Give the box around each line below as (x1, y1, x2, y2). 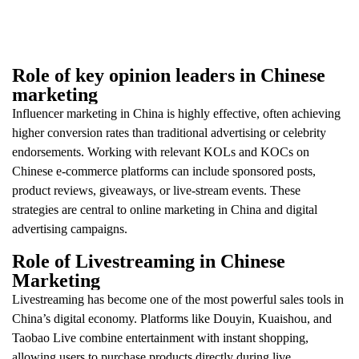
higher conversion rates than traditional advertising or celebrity (12, 125, 326, 139)
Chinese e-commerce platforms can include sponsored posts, (12, 163, 316, 178)
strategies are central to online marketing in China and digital (12, 202, 317, 216)
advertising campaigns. (12, 221, 127, 236)
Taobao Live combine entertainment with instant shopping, (12, 330, 309, 345)
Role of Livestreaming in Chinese (12, 250, 285, 272)
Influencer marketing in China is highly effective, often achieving (12, 106, 341, 120)
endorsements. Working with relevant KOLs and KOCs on (12, 144, 309, 159)
